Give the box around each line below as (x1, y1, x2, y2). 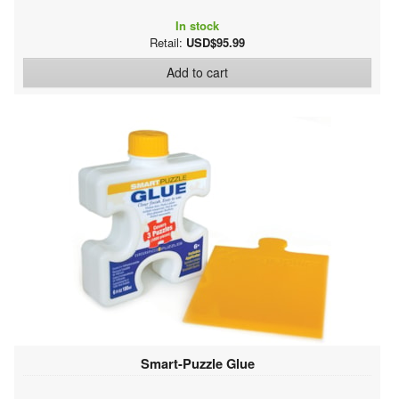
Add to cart (167, 62, 228, 81)
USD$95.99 (186, 33, 245, 51)
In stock (175, 16, 219, 34)
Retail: (150, 33, 186, 51)
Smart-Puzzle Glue (140, 353, 255, 373)
